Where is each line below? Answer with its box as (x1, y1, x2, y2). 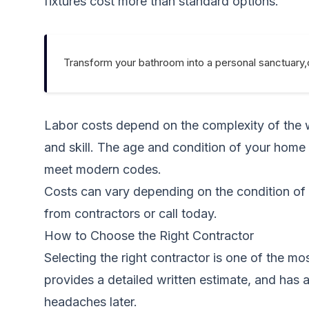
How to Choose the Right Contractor (44, 228, 254, 243)
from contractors (44, 206, 140, 221)
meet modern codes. (44, 162, 161, 177)
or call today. (140, 206, 217, 221)
